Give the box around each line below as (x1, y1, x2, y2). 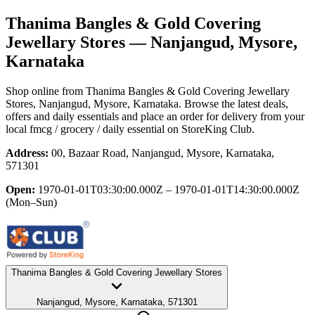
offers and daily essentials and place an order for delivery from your (6, 110, 304, 122)
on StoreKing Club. (165, 122, 255, 135)
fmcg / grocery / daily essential (30, 122, 165, 135)
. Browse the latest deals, (179, 97, 288, 110)
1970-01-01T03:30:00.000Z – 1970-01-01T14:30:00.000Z (38, 183, 300, 195)
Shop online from (6, 84, 86, 97)
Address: (6, 146, 49, 159)
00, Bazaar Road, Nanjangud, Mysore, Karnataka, (51, 146, 274, 159)
